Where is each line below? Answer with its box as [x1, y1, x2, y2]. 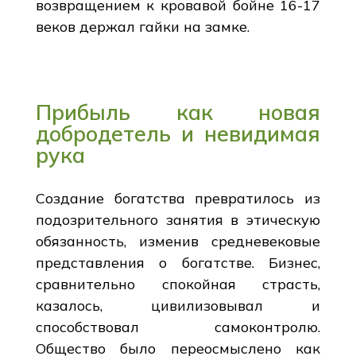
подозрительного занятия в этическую [35, 210, 321, 229]
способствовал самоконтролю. [35, 317, 321, 336]
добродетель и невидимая [35, 119, 321, 147]
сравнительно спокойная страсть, [35, 274, 321, 293]
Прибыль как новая [35, 98, 321, 126]
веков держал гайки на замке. [35, 17, 250, 36]
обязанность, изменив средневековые [35, 231, 321, 250]
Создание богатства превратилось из [35, 188, 321, 207]
